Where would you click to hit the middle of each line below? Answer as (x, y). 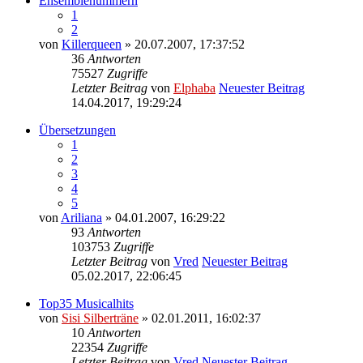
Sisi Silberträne (100, 318)
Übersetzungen (77, 130)
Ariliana (81, 217)
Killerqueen (92, 44)
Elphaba (194, 88)
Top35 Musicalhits (86, 303)
